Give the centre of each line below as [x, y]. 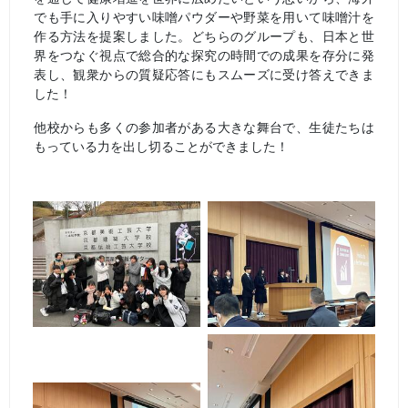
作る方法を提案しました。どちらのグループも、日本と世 [204, 36]
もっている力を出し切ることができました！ [162, 146]
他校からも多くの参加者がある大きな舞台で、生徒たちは [204, 127]
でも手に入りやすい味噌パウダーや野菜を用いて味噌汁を [204, 17]
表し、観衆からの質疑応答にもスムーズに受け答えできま [204, 74]
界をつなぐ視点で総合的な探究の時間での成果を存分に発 [204, 55]
